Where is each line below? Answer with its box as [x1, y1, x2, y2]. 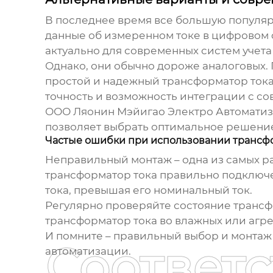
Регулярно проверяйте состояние [44, 199, 233, 212]
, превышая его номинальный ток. [68, 184, 252, 197]
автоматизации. [44, 245, 131, 258]
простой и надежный [44, 75, 162, 88]
